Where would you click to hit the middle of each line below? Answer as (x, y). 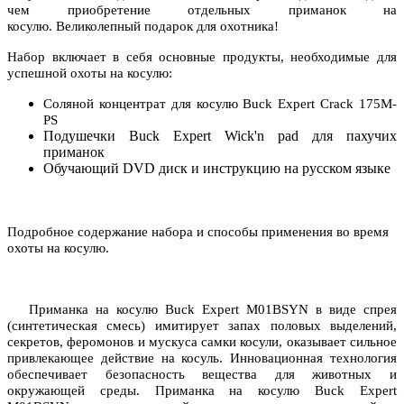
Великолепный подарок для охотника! (171, 27)
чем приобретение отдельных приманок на (202, 10)
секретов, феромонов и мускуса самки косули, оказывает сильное (202, 342)
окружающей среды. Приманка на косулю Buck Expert (202, 391)
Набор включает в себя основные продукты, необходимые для (202, 57)
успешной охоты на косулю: (90, 73)
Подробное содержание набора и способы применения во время (198, 232)
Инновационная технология (310, 358)
